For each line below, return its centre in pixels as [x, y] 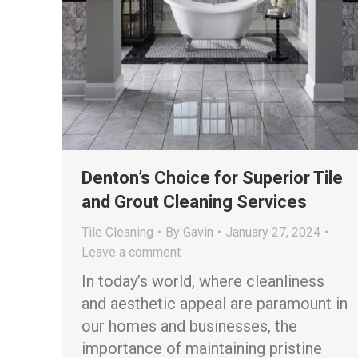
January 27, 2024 [273, 232]
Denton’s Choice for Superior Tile [212, 177]
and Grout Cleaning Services [194, 201]
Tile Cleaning [117, 232]
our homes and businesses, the [189, 326]
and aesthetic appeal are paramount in [215, 303]
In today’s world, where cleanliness [203, 281]
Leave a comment [131, 252]
